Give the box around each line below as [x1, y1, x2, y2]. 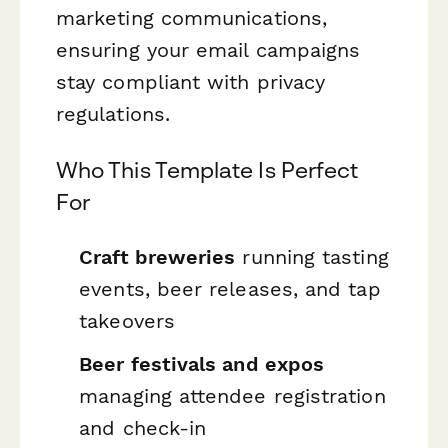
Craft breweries [79, 244, 236, 269]
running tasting [235, 244, 389, 269]
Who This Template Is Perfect [56, 156, 359, 183]
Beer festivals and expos [79, 352, 325, 377]
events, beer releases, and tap [79, 276, 381, 301]
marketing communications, [56, 6, 327, 31]
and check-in [79, 416, 207, 441]
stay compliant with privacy [56, 70, 326, 95]
